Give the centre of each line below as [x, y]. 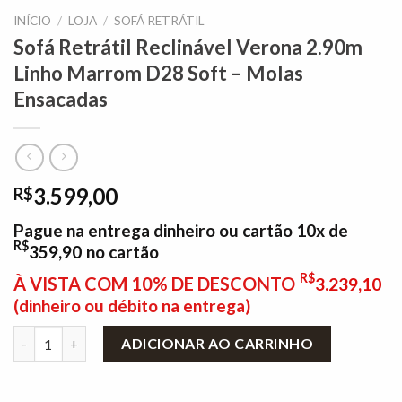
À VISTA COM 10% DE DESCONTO [154, 284]
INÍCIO [32, 20]
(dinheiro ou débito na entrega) [132, 306]
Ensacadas [61, 99]
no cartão [122, 252]
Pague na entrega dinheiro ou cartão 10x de [181, 231]
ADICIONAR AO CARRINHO [218, 344]
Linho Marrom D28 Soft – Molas [158, 73]
